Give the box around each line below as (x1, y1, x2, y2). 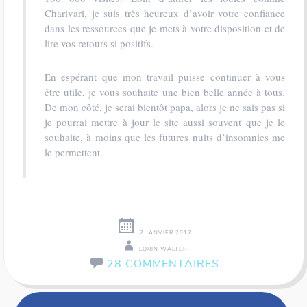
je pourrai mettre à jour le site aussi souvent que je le (45, 115, 285, 129)
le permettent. (45, 145, 103, 159)
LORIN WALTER (139, 245, 187, 253)
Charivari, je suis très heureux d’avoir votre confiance (45, 6, 285, 20)
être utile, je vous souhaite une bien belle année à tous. (45, 85, 285, 99)
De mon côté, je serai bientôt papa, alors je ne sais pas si (45, 100, 285, 114)
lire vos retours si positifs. (45, 36, 153, 50)
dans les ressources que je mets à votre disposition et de (45, 21, 285, 35)
